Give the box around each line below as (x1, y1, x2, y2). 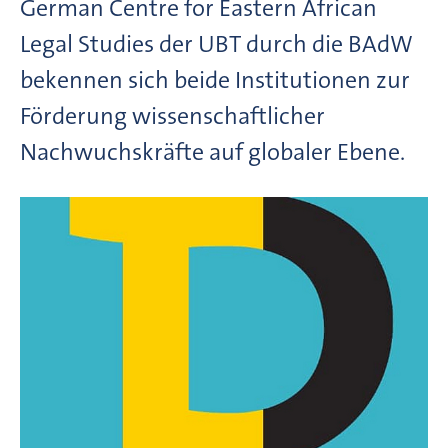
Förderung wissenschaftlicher (20, 99, 325, 132)
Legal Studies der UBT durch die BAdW (20, 27, 413, 60)
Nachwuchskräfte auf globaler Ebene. (20, 135, 405, 168)
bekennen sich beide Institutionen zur (20, 63, 410, 96)
